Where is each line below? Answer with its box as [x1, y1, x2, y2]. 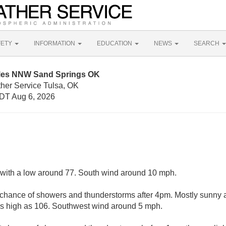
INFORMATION [34, 40, 77, 47]
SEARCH [194, 40, 221, 47]
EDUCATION [97, 40, 134, 47]
